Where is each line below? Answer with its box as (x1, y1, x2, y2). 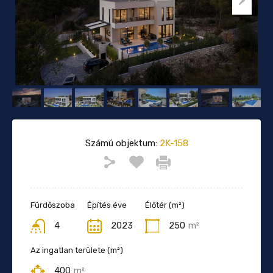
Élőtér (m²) (145, 200, 185, 210)
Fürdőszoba (30, 200, 75, 210)
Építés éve (87, 200, 127, 210)
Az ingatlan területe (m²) (30, 245, 123, 255)
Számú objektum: (85, 137, 157, 149)
